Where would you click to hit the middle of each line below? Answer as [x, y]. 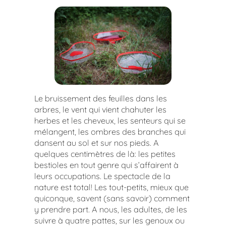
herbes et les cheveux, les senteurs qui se [110, 121]
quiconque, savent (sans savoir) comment [112, 199]
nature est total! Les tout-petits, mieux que [111, 187]
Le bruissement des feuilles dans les [101, 99]
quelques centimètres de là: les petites [105, 154]
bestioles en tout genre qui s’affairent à [106, 165]
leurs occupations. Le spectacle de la [102, 176]
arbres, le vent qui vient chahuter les [100, 110]
